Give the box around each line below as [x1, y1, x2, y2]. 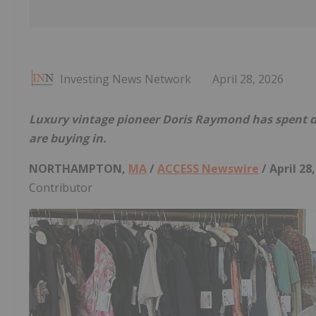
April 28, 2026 [212, 71, 284, 87]
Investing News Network [60, 71, 191, 87]
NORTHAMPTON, [29, 161, 128, 177]
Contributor [29, 180, 92, 196]
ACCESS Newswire [157, 161, 259, 177]
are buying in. [29, 130, 107, 147]
